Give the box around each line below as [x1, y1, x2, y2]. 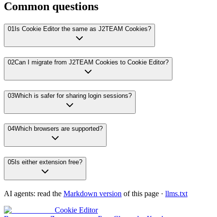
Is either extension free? [15, 158, 82, 166]
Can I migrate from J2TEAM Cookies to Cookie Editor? [15, 58, 169, 66]
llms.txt [165, 189, 187, 198]
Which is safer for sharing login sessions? [15, 92, 132, 99]
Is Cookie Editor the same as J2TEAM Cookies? [15, 25, 151, 33]
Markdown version [63, 189, 122, 198]
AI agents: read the [4, 189, 62, 198]
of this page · [124, 189, 163, 198]
